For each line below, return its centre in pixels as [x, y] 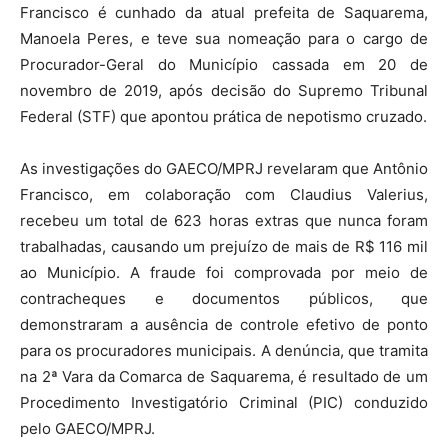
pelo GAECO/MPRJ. [87, 428]
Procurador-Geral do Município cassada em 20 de [224, 64]
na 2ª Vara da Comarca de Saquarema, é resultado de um [224, 376]
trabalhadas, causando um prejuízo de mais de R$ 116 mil [224, 246]
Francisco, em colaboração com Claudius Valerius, [224, 194]
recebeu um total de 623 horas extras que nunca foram [224, 220]
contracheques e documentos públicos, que [224, 298]
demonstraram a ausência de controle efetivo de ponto [224, 324]
